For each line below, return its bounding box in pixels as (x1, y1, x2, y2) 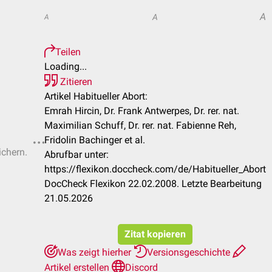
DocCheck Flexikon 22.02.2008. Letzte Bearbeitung (44, 178, 262, 189)
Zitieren (58, 76, 92, 87)
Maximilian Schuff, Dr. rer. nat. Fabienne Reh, (44, 120, 236, 131)
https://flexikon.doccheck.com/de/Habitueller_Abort (44, 163, 266, 175)
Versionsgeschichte (147, 246, 233, 258)
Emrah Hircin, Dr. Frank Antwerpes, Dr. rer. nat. (44, 105, 239, 117)
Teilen (55, 46, 81, 58)
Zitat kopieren (124, 228, 186, 240)
